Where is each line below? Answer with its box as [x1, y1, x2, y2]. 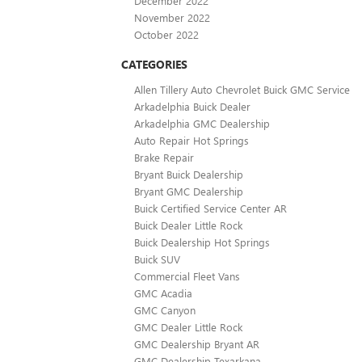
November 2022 [134, 10, 210, 24]
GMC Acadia [134, 285, 192, 300]
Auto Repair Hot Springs [134, 133, 249, 147]
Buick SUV [134, 251, 180, 266]
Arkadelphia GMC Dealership [134, 116, 270, 130]
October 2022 [134, 27, 199, 41]
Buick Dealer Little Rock [134, 217, 242, 232]
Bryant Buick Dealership [134, 166, 243, 181]
